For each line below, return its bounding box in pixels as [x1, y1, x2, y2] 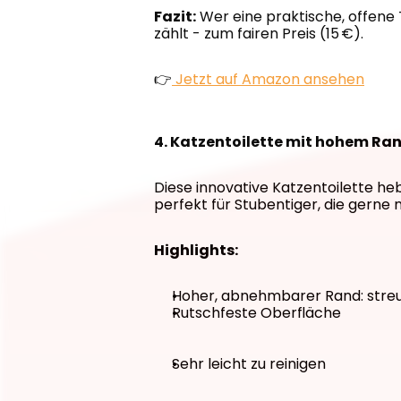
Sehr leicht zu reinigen [172, 354, 326, 374]
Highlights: [154, 240, 238, 260]
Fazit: [154, 6, 196, 27]
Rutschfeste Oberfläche [172, 303, 341, 323]
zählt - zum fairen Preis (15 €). [154, 23, 363, 44]
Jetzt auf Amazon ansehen [172, 69, 364, 90]
